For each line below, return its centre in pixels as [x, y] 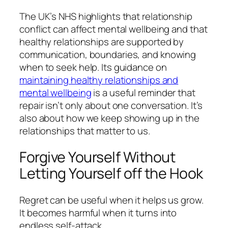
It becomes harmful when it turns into [98, 213]
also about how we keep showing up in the [109, 118]
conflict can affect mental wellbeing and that [113, 29]
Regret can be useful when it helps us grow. [111, 200]
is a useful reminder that [143, 92]
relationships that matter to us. [85, 131]
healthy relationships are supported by [102, 41]
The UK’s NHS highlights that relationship [106, 16]
